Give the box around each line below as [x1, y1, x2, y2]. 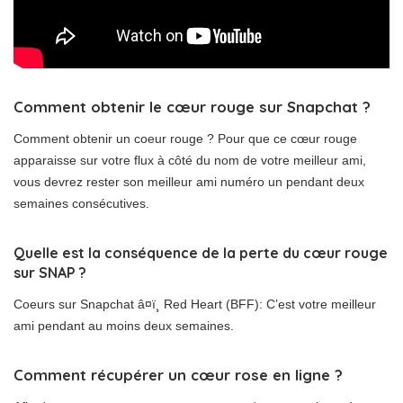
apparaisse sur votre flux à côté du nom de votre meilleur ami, [13, 153, 366, 168]
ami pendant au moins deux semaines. [13, 318, 234, 334]
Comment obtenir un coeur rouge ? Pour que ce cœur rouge [13, 131, 357, 147]
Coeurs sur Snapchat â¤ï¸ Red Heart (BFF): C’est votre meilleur [13, 297, 376, 312]
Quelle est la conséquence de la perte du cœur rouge [13, 244, 388, 263]
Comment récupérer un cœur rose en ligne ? [13, 365, 343, 385]
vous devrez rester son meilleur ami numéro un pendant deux [13, 175, 364, 190]
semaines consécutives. [13, 196, 149, 211]
